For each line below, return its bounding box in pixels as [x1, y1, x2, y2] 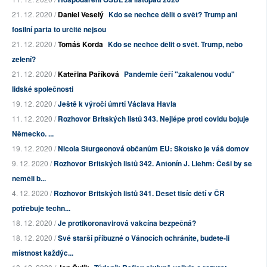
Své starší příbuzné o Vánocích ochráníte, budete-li [58, 232, 229, 244]
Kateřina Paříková [58, 69, 119, 80]
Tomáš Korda [58, 39, 103, 50]
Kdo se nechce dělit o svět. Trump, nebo [108, 39, 243, 50]
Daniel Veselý [58, 9, 104, 20]
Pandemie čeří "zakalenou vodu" [124, 69, 235, 80]
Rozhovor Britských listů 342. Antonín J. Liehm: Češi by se [54, 158, 252, 169]
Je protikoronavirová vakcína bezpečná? [58, 218, 196, 229]
